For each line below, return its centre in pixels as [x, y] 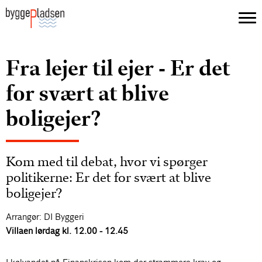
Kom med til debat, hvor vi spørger [107, 162]
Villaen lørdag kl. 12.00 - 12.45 [67, 231]
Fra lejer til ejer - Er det [118, 68]
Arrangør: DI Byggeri [45, 217]
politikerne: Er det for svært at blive [109, 177]
